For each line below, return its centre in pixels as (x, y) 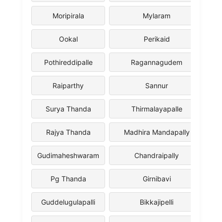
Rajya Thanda (68, 132)
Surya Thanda (68, 109)
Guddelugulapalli (68, 202)
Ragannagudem (157, 62)
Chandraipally (157, 155)
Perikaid (157, 39)
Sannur (157, 85)
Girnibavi (157, 178)
